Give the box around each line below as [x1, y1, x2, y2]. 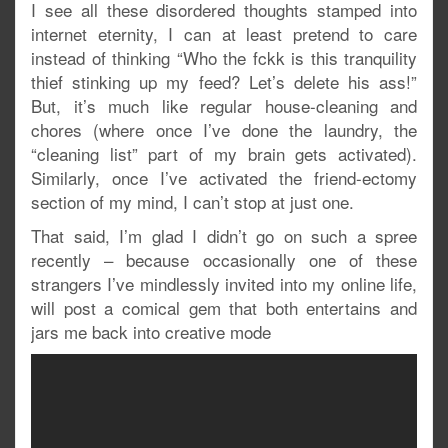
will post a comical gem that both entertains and [31, 294, 417, 320]
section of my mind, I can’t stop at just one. [31, 188, 354, 214]
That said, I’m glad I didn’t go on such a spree [31, 222, 417, 248]
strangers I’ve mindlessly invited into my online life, [31, 270, 417, 296]
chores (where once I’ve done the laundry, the [31, 116, 417, 142]
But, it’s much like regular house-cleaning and [31, 92, 417, 118]
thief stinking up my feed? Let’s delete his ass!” [31, 68, 417, 94]
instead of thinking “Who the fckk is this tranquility [31, 44, 417, 70]
